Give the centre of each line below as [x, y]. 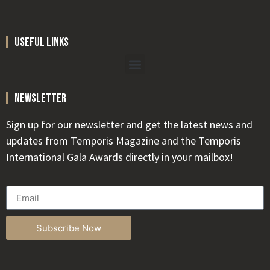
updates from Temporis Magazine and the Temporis [124, 141]
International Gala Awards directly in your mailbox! [120, 157]
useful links [42, 42]
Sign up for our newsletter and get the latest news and [129, 125]
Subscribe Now [69, 228]
